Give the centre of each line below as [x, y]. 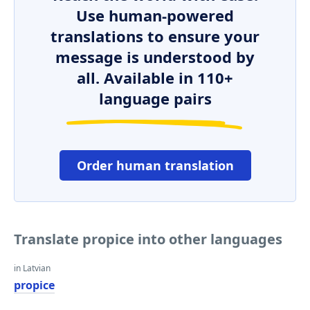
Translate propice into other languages [148, 239]
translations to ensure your [155, 36]
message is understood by [155, 57]
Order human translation [155, 165]
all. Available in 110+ [155, 77]
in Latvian [32, 268]
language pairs [155, 98]
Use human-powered [155, 15]
